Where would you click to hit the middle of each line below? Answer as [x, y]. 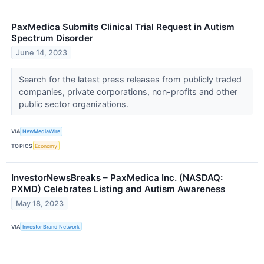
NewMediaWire [42, 131]
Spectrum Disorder [52, 38]
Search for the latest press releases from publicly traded [130, 79]
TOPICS [22, 146]
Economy [46, 146]
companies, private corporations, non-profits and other [128, 91]
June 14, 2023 [42, 52]
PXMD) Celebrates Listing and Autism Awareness [118, 189]
